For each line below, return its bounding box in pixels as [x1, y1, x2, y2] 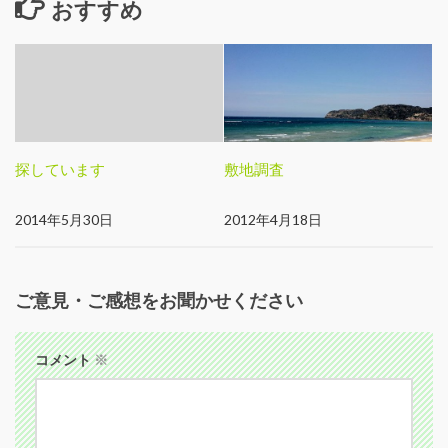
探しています [15, 159, 105, 178]
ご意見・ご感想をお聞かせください [15, 288, 303, 311]
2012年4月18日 [224, 210, 322, 228]
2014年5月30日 [15, 210, 113, 228]
